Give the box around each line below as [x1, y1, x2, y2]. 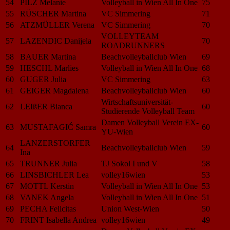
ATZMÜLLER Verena [20, 20, 94, 29]
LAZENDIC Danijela [20, 36, 91, 45]
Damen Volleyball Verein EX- [101, 118, 199, 127]
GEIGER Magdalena [20, 86, 89, 95]
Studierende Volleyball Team [101, 106, 195, 116]
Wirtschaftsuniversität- [101, 97, 173, 106]
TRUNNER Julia [20, 159, 77, 168]
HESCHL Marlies [20, 63, 79, 72]
